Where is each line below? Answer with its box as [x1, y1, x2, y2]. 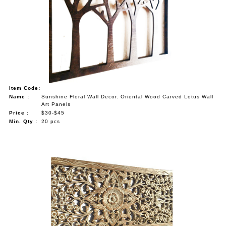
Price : [9, 109, 29, 116]
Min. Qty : [9, 118, 38, 124]
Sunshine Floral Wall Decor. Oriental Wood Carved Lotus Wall [41, 93, 214, 99]
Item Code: [9, 85, 41, 91]
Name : [9, 93, 30, 99]
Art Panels [41, 101, 71, 107]
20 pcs [41, 118, 61, 124]
